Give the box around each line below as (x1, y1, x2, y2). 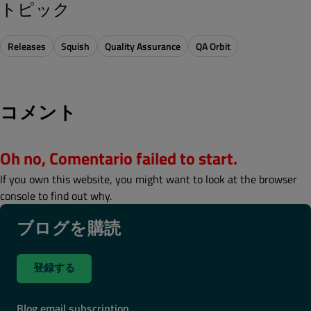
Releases (8, 38, 46, 53)
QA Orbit (196, 38, 230, 53)
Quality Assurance (105, 38, 180, 53)
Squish (61, 38, 90, 53)
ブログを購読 (17, 215, 121, 240)
